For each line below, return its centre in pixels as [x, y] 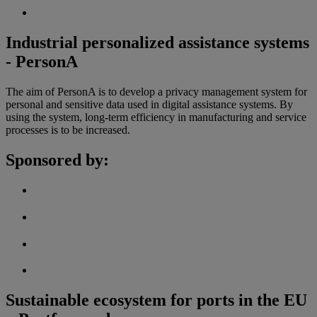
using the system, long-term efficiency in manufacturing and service [156, 117]
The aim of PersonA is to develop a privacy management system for [156, 91]
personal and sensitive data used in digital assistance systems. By [149, 104]
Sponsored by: [57, 160]
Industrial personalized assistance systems [157, 42]
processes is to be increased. [68, 129]
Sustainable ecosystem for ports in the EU [156, 300]
